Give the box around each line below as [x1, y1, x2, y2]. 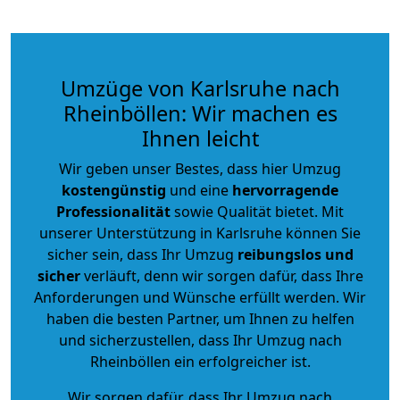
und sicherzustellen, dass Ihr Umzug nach [58, 329, 342, 350]
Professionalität [56, 201, 171, 221]
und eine [166, 179, 232, 200]
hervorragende [232, 179, 338, 200]
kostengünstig [62, 179, 166, 200]
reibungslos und [237, 244, 354, 264]
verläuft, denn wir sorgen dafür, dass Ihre [79, 265, 363, 286]
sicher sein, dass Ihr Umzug [46, 244, 237, 264]
